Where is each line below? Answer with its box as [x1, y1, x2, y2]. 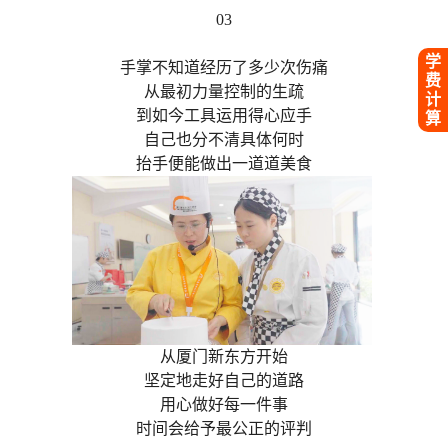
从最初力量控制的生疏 [144, 83, 304, 101]
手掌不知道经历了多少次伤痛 [120, 59, 328, 77]
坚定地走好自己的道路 [144, 372, 304, 390]
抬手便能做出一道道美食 [136, 155, 312, 173]
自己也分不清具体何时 [144, 131, 304, 149]
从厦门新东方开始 [160, 348, 288, 366]
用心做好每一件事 [160, 396, 288, 414]
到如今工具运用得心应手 [136, 107, 312, 125]
